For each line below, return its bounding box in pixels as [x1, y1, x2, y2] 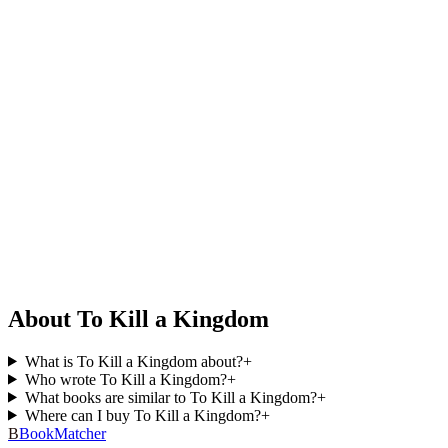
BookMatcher [19, 424, 106, 442]
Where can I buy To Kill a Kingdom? [24, 406, 261, 424]
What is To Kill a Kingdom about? [24, 352, 243, 370]
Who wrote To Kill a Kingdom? [24, 370, 227, 388]
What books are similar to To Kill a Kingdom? [24, 388, 317, 406]
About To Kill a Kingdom [8, 305, 269, 332]
